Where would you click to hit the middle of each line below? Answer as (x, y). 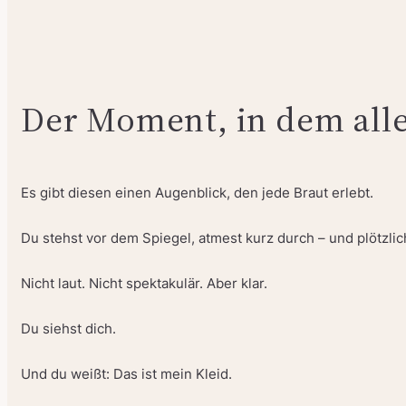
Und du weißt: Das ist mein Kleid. (126, 375)
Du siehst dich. (68, 329)
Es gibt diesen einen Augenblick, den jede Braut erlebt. (197, 193)
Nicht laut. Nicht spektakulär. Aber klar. (144, 284)
